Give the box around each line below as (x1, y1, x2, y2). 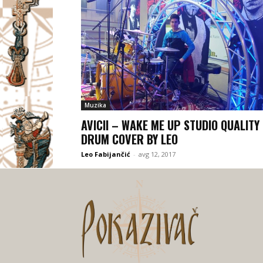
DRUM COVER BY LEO (81, 130, 178, 149)
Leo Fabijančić (81, 150, 130, 159)
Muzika (85, 101, 106, 110)
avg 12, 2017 (139, 150, 176, 159)
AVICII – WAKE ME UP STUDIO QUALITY (81, 116, 259, 134)
